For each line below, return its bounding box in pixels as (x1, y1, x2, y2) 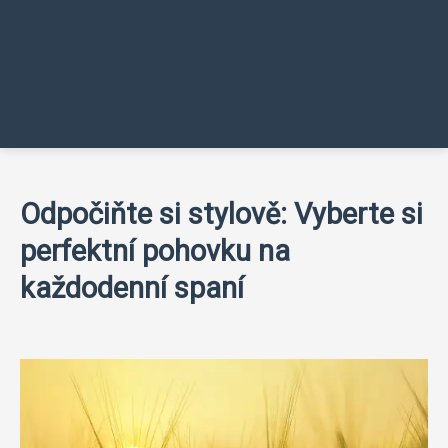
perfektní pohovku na (20, 234, 290, 268)
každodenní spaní (20, 271, 244, 305)
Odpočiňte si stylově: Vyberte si (20, 197, 423, 231)
